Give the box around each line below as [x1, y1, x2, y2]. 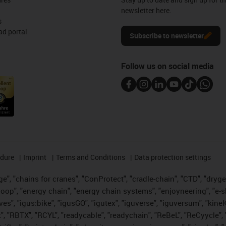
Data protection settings [134, 152, 211, 162]
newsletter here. [121, 5, 172, 15]
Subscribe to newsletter [130, 30, 204, 40]
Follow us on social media [121, 60, 214, 72]
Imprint [23, 152, 47, 162]
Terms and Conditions [55, 152, 125, 162]
